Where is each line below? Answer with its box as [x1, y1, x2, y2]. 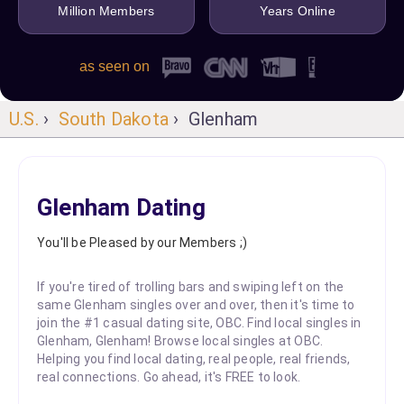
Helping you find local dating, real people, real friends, [37, 351, 351, 366]
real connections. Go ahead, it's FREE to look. [37, 369, 301, 384]
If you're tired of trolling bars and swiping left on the [37, 279, 344, 294]
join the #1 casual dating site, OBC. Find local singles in [37, 315, 362, 330]
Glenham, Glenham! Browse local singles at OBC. [37, 333, 324, 348]
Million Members [58, 4, 155, 18]
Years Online [260, 4, 335, 18]
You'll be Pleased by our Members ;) [37, 234, 247, 250]
